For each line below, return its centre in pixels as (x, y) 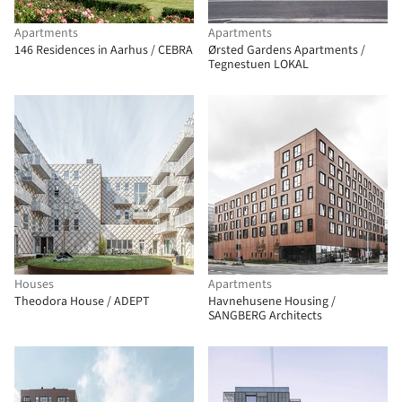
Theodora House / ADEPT (82, 301)
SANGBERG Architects (265, 316)
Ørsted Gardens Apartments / (287, 50)
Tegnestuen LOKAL (258, 65)
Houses (34, 284)
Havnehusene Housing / (272, 301)
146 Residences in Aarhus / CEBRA (104, 50)
